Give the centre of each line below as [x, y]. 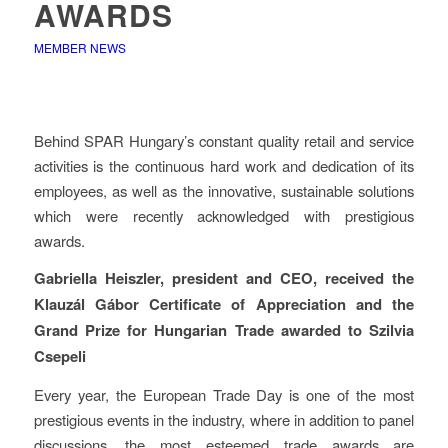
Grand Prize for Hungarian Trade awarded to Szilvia [224, 330]
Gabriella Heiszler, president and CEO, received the [224, 278]
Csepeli [61, 356]
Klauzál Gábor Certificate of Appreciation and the [224, 304]
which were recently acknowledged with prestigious [224, 215]
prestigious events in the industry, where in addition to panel [224, 420]
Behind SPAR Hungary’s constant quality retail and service [224, 140]
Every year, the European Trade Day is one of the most [224, 395]
